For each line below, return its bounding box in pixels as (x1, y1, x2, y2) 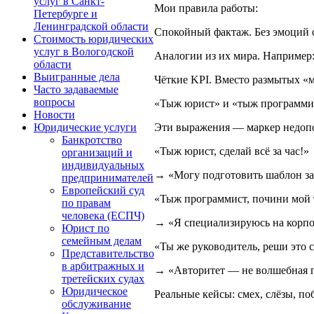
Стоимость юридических (34, 33, 153, 45)
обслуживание (62, 298, 131, 310)
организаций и (62, 146, 132, 158)
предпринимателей (62, 172, 153, 184)
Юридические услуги (34, 121, 137, 133)
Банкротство (62, 134, 122, 146)
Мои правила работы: (154, 1, 258, 14)
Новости (34, 109, 75, 121)
